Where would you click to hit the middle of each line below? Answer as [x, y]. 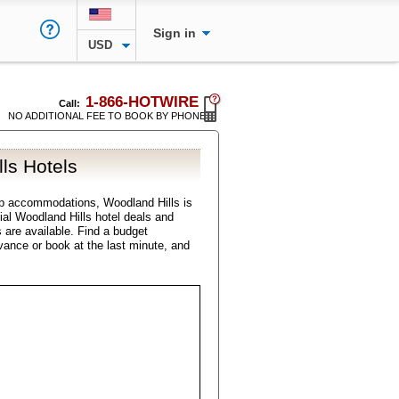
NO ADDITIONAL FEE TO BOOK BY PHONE [107, 116]
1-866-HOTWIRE [142, 102]
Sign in [176, 33]
